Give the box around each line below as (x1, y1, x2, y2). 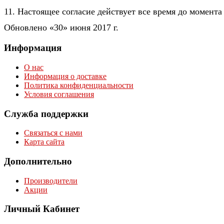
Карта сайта (24, 137, 64, 146)
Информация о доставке (24, 71, 106, 80)
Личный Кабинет (4, 203, 79, 214)
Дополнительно (4, 156, 72, 166)
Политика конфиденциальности (24, 80, 133, 89)
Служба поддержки (4, 108, 88, 119)
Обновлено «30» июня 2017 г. (4, 22, 118, 33)
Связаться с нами (24, 128, 82, 137)
